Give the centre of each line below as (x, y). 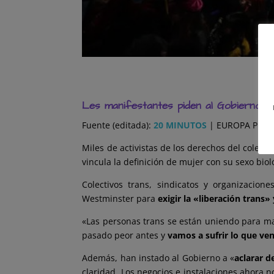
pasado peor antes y (125, 235)
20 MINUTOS (180, 125)
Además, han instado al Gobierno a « (158, 258)
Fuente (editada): (118, 125)
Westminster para (119, 199)
